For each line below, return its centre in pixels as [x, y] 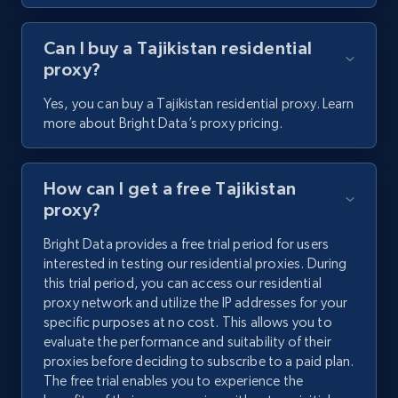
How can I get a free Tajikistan [170, 189]
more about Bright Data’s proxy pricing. [163, 123]
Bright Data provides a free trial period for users [187, 244]
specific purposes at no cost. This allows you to [188, 322]
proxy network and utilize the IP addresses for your [196, 303]
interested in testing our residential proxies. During [195, 264]
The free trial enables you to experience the [174, 381]
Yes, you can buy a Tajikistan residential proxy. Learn [199, 104]
